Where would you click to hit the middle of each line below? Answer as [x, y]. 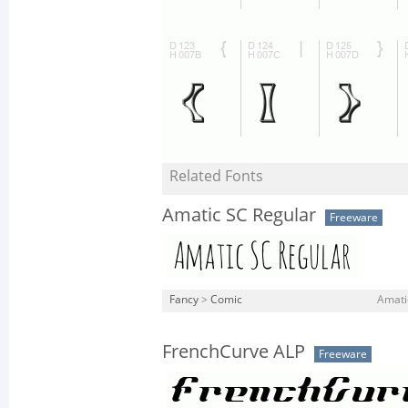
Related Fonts [216, 176]
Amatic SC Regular [239, 215]
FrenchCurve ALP [234, 352]
